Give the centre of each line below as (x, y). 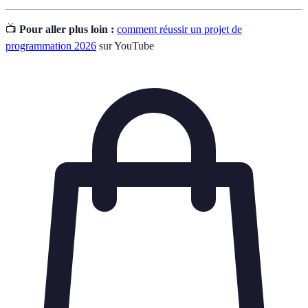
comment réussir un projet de (179, 29)
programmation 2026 (51, 45)
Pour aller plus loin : (67, 29)
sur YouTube (125, 45)
